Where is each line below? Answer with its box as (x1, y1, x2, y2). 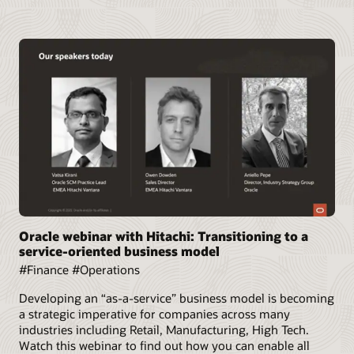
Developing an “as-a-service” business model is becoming (19, 289, 334, 306)
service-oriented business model (19, 242, 220, 259)
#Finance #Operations (19, 261, 140, 277)
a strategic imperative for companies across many (19, 305, 290, 322)
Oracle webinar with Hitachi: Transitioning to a (19, 227, 308, 244)
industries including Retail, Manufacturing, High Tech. (19, 321, 309, 337)
